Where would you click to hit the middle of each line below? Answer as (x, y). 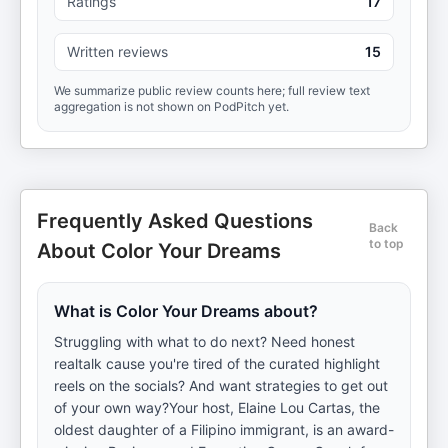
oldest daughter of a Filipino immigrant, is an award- (224, 429)
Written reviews (117, 51)
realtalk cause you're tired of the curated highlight (217, 363)
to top (386, 243)
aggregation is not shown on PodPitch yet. (171, 106)
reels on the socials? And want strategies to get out (221, 385)
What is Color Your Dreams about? (186, 311)
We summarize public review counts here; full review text (212, 90)
